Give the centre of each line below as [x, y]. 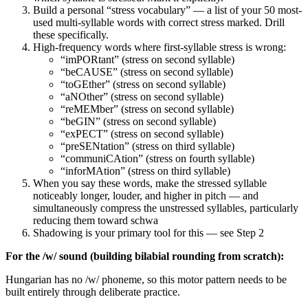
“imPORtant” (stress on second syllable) [147, 60]
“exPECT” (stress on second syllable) [142, 134]
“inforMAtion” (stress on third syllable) [145, 171]
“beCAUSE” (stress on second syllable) [147, 72]
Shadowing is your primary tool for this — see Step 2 [148, 233]
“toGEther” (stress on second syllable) [143, 85]
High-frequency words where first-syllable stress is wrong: [159, 47]
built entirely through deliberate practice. [93, 292]
